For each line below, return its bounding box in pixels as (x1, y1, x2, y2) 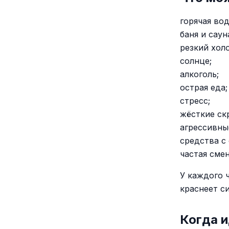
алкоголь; (180, 69, 219, 79)
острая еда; (180, 82, 227, 93)
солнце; (180, 56, 212, 66)
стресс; (180, 96, 210, 106)
